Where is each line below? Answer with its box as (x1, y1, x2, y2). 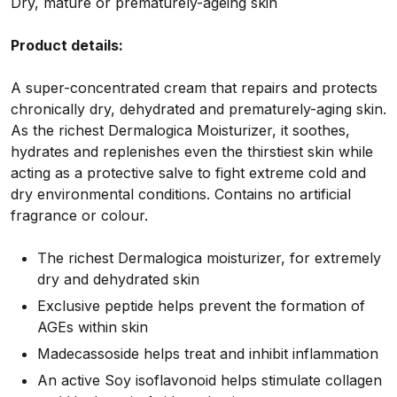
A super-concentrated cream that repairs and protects (11, 79, 378, 97)
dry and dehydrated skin (37, 270, 199, 289)
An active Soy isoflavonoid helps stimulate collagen (37, 371, 382, 390)
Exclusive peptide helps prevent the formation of (37, 297, 365, 315)
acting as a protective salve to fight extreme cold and (11, 164, 366, 183)
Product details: (11, 36, 123, 55)
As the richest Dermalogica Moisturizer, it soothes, (11, 121, 350, 140)
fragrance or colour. (11, 206, 148, 225)
